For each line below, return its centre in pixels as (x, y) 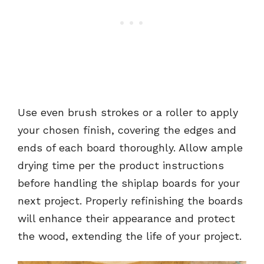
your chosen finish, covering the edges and (127, 130)
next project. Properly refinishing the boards (130, 201)
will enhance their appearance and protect (126, 219)
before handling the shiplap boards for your (129, 183)
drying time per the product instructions (121, 166)
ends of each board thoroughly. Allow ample (130, 148)
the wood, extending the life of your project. (130, 236)
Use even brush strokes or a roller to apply (128, 113)
